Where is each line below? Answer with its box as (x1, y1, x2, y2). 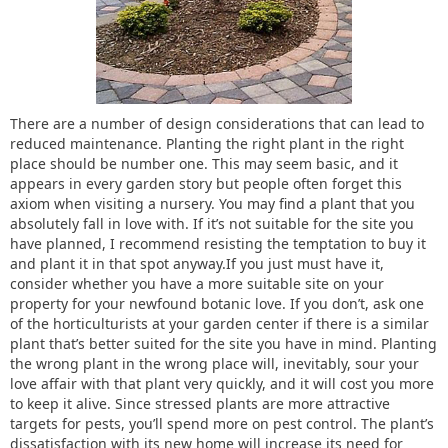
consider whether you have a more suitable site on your (10, 274, 384, 293)
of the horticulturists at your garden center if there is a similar (10, 314, 429, 333)
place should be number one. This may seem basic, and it (10, 154, 398, 173)
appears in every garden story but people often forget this (10, 174, 402, 193)
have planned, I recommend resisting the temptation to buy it (10, 234, 426, 253)
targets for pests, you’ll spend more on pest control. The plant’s (10, 414, 434, 433)
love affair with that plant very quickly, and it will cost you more (10, 374, 434, 393)
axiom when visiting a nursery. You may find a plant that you (10, 194, 415, 213)
